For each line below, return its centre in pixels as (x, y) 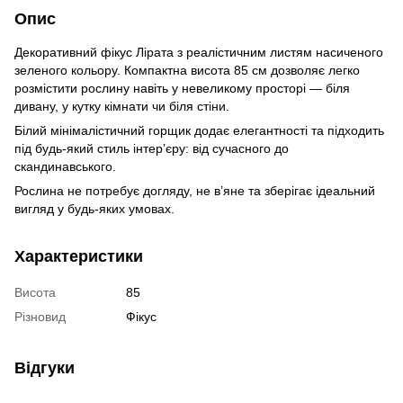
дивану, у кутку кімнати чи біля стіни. (122, 106)
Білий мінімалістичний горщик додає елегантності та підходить (199, 130)
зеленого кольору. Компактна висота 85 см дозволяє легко (187, 70)
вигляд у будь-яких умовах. (94, 208)
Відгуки (45, 367)
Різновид (40, 316)
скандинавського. (65, 166)
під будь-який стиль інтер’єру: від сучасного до (152, 148)
